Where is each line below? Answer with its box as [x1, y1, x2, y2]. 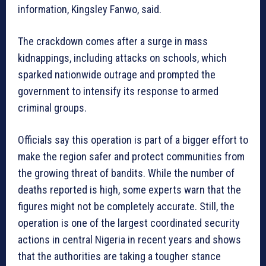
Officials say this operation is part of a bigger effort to [18, 134, 248, 147]
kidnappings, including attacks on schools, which [18, 52, 227, 65]
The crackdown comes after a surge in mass [18, 35, 208, 48]
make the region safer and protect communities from [18, 150, 245, 163]
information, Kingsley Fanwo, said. [18, 3, 161, 16]
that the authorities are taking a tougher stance [18, 250, 221, 263]
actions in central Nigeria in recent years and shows [18, 233, 241, 246]
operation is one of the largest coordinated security [18, 217, 240, 230]
